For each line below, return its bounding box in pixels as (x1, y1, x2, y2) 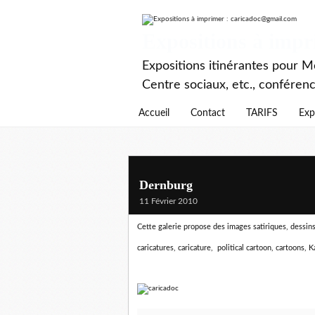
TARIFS (246, 108, 278, 118)
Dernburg (139, 178, 193, 192)
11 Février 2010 (139, 197, 198, 205)
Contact (191, 108, 225, 118)
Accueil (139, 108, 169, 118)
